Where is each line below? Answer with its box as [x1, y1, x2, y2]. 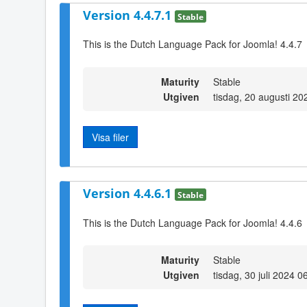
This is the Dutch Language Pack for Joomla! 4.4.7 [83, 37, 302, 51]
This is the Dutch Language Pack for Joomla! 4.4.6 [83, 215, 302, 230]
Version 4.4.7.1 [83, 6, 175, 23]
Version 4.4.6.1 [83, 185, 175, 202]
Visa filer [92, 130, 129, 144]
